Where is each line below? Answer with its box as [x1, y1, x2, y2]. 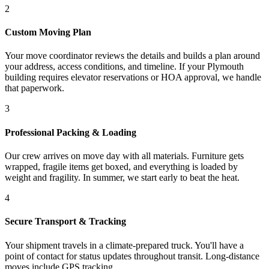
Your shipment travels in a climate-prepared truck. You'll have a [5, 240, 244, 250]
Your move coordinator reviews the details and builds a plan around [5, 50, 260, 61]
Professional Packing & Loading [5, 127, 136, 138]
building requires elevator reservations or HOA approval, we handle [5, 72, 261, 83]
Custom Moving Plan [5, 27, 91, 38]
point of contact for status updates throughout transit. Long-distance [5, 250, 259, 261]
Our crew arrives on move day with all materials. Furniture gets [5, 150, 244, 161]
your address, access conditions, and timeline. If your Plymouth [5, 61, 244, 72]
